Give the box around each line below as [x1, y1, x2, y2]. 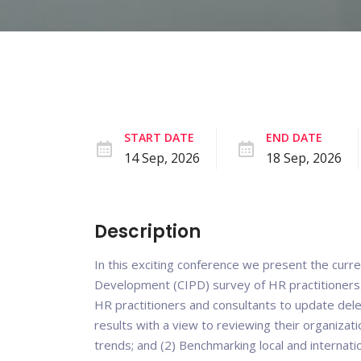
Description [94, 219, 201, 244]
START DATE [124, 130, 194, 145]
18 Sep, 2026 [266, 149, 342, 167]
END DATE [266, 130, 322, 145]
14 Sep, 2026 [124, 149, 200, 167]
